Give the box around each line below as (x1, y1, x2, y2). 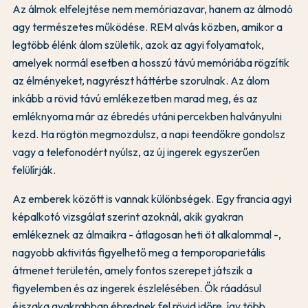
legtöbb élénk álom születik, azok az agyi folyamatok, (12, 38, 264, 52)
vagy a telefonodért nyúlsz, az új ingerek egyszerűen (12, 145, 260, 159)
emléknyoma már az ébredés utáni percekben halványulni (12, 109, 282, 124)
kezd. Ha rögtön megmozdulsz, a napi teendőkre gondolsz (12, 127, 285, 142)
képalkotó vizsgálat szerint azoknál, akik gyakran (12, 210, 243, 224)
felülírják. (12, 163, 56, 177)
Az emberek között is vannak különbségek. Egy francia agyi (12, 192, 291, 206)
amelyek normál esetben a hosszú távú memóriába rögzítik (12, 56, 289, 70)
